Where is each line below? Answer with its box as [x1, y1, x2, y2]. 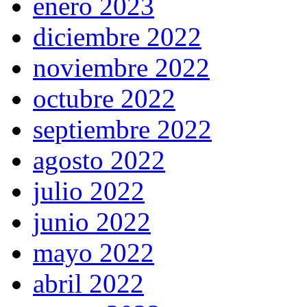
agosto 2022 [33, 145, 165, 175]
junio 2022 [33, 207, 151, 237]
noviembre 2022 [33, 53, 210, 83]
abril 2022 [33, 269, 144, 299]
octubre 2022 [33, 84, 175, 114]
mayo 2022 [33, 238, 154, 268]
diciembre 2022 [33, 22, 201, 52]
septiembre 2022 [33, 114, 212, 145]
